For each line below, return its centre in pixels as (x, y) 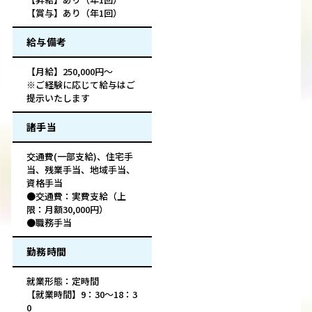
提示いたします (58, 98)
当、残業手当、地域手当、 (81, 170)
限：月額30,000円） (67, 210)
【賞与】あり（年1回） (74, 13)
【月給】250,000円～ (70, 72)
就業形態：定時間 (63, 281)
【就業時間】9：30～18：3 (82, 295)
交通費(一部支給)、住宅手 (80, 157)
